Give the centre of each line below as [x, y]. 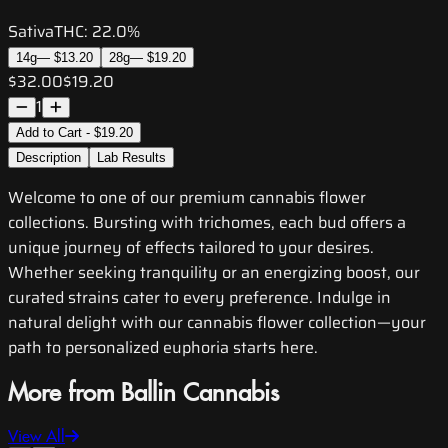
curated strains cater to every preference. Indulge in [199, 298]
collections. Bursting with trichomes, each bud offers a [207, 223]
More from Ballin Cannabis [143, 394]
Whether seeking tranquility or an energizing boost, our [214, 273]
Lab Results [131, 158]
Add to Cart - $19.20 [74, 133]
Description [48, 158]
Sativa [31, 32]
